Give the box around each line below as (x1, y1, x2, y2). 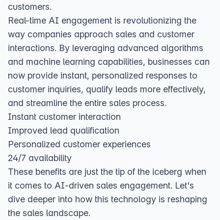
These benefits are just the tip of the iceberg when (8, 166, 206, 177)
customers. (8, 1, 52, 12)
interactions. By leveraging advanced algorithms (8, 43, 203, 53)
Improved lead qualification (8, 125, 119, 136)
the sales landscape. (8, 208, 90, 218)
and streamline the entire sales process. (8, 98, 166, 108)
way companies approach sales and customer (8, 29, 194, 39)
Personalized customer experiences (8, 139, 151, 149)
